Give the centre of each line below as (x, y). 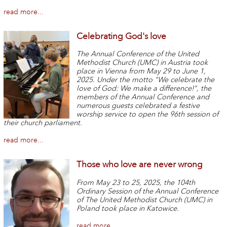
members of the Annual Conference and (143, 97)
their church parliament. (43, 123)
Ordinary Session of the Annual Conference (148, 192)
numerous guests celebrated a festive (138, 106)
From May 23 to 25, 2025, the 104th (136, 183)
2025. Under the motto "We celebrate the (146, 80)
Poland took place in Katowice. (128, 209)
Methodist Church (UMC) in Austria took (142, 63)
